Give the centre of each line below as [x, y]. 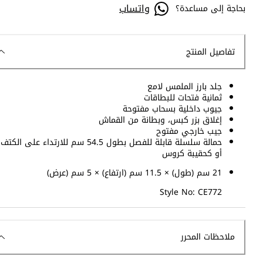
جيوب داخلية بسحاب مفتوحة [172, 109]
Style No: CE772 [191, 193]
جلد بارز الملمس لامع [185, 87]
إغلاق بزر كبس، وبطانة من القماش [160, 120]
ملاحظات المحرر [208, 237]
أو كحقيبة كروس [192, 154]
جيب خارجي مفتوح [189, 131]
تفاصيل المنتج [210, 52]
